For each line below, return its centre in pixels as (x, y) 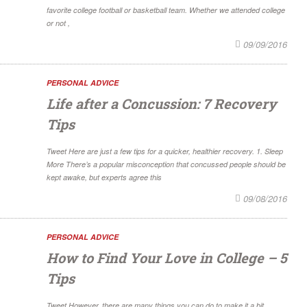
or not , (58, 23)
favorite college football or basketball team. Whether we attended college (166, 10)
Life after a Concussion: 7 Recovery (162, 104)
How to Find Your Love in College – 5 (167, 258)
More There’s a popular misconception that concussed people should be (166, 164)
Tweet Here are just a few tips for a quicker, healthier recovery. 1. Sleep (165, 151)
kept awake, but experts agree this (104, 177)
